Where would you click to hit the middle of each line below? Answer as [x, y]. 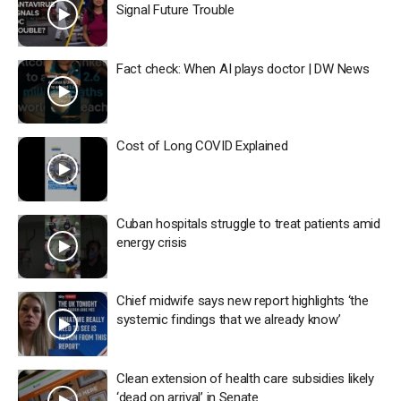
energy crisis [152, 242]
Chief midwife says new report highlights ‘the [243, 301]
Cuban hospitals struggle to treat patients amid [248, 223]
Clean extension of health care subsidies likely [245, 378]
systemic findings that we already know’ [229, 320]
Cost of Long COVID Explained [202, 146]
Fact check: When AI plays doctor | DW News [243, 68]
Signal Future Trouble [175, 10]
